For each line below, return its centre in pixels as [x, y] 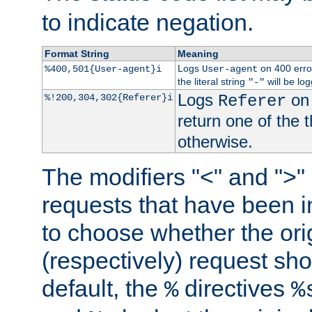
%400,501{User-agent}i [103, 69]
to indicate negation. [148, 23]
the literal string [212, 82]
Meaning [198, 54]
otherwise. [215, 142]
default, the [103, 289]
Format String [77, 54]
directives [235, 289]
